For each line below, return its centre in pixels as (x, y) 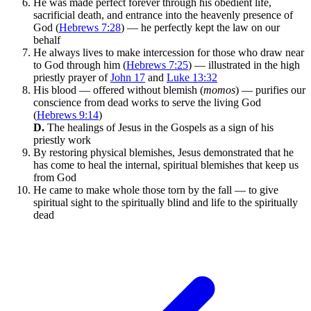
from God (55, 177)
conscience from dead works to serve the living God (147, 102)
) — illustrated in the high (244, 65)
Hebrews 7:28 (90, 27)
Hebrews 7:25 (157, 65)
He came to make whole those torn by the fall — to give (156, 190)
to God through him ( (80, 65)
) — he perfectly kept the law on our (200, 27)
